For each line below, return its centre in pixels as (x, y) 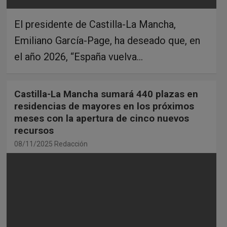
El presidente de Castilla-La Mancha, (95, 25)
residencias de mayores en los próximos (104, 106)
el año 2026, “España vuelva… (78, 57)
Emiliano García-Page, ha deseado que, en (107, 41)
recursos (34, 131)
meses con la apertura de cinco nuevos (101, 119)
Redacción (71, 144)
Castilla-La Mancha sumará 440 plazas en (106, 94)
